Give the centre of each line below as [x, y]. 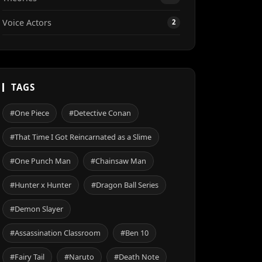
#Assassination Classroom [55, 233]
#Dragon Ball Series [125, 185]
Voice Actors [27, 23]
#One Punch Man [40, 161]
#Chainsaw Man [118, 161]
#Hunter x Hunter [41, 185]
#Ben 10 [135, 233]
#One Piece [30, 113]
